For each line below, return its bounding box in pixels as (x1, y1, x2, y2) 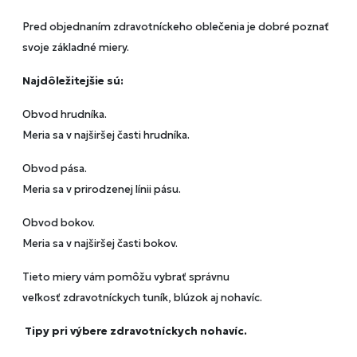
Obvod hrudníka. (22, 108, 107, 122)
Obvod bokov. (22, 216, 95, 230)
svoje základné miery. (22, 41, 129, 55)
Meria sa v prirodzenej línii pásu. (22, 182, 181, 197)
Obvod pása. (22, 162, 87, 176)
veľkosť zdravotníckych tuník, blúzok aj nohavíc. (22, 291, 262, 305)
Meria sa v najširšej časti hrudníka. (22, 128, 190, 143)
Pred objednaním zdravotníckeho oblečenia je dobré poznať (22, 20, 329, 34)
